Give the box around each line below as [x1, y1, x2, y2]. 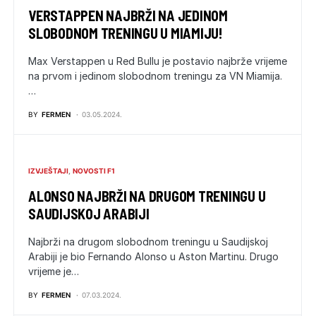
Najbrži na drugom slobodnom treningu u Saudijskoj [28, 236, 268, 248]
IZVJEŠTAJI [28, 166, 68, 175]
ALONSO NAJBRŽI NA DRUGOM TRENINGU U [28, 188, 266, 205]
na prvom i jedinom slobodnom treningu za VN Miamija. [28, 70, 282, 82]
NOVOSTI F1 [73, 166, 116, 175]
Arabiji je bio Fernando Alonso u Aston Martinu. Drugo [28, 250, 279, 262]
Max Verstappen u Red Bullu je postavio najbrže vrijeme [28, 55, 287, 67]
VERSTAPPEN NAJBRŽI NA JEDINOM [28, 7, 228, 24]
